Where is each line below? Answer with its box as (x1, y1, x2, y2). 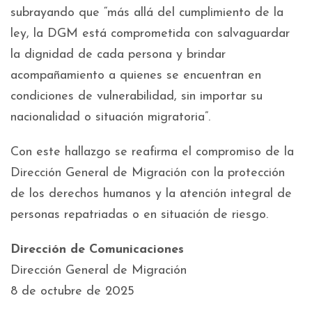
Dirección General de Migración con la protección (10, 166, 285, 180)
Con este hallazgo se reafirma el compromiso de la (10, 145, 294, 159)
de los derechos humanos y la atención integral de (10, 187, 292, 201)
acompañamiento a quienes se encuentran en (10, 68, 261, 82)
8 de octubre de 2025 (10, 284, 134, 298)
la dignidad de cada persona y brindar (10, 47, 226, 61)
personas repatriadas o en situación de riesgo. (10, 208, 268, 221)
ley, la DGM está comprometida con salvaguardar (10, 26, 290, 40)
